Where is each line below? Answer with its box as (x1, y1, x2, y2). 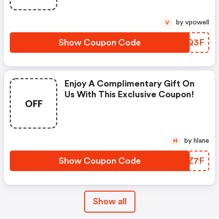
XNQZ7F (167, 156, 204, 166)
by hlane (194, 137, 209, 145)
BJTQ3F (170, 38, 204, 47)
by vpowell (185, 19, 209, 26)
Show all (92, 197, 127, 206)
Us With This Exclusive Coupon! (65, 90, 194, 99)
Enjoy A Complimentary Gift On (65, 79, 195, 88)
